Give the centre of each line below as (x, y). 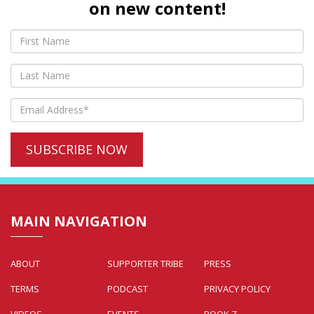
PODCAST (127, 288)
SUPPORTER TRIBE (145, 263)
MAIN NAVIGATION (79, 221)
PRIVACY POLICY (237, 288)
